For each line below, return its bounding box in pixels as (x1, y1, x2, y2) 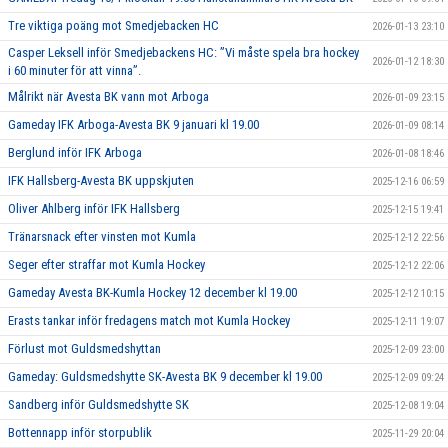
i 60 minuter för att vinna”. (8, 63, 141, 79)
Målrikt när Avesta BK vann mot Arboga (8, 89, 209, 105)
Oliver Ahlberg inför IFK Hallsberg (8, 201, 180, 217)
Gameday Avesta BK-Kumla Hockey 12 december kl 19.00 (8, 285, 297, 301)
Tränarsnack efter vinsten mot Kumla (8, 229, 196, 245)
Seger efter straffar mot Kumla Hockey (8, 257, 205, 273)
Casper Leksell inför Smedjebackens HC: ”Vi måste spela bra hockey (8, 45, 359, 61)
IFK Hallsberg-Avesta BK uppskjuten (8, 173, 194, 189)
